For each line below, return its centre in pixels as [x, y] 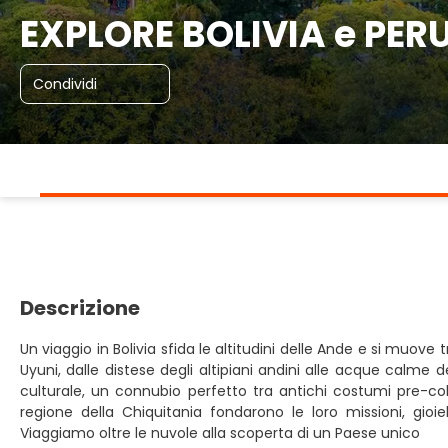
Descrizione [80, 308]
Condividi [65, 84]
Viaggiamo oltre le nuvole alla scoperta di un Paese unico [220, 433]
